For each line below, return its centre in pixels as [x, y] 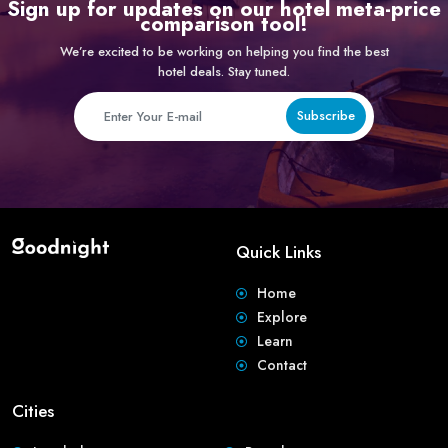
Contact [282, 364]
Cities [33, 410]
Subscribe [326, 115]
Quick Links [278, 251]
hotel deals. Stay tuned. [224, 71]
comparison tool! [224, 23]
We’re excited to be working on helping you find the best [224, 51]
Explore [282, 316]
